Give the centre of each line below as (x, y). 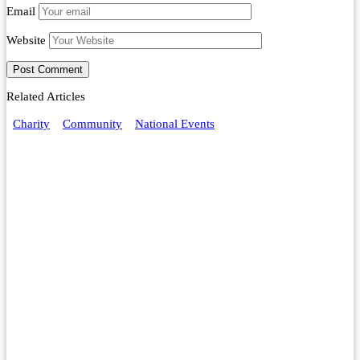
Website (26, 40)
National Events (175, 123)
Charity (31, 123)
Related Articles (46, 96)
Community (92, 123)
